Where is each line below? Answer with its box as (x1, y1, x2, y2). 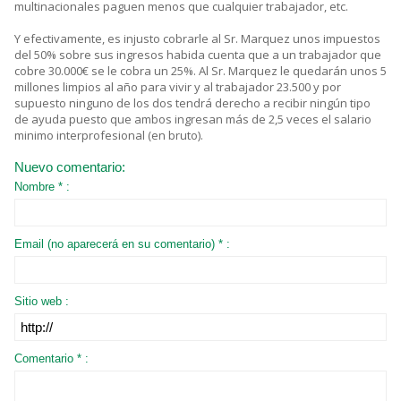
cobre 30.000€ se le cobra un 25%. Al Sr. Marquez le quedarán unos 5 (14, 62, 387, 79)
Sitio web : (14, 294, 69, 308)
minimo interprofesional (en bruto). (14, 126, 203, 143)
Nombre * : (14, 179, 70, 193)
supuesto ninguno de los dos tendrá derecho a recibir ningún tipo (14, 94, 371, 111)
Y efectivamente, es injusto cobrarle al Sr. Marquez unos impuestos (14, 30, 380, 47)
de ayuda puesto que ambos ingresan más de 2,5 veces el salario (14, 110, 371, 127)
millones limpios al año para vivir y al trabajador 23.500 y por (14, 78, 341, 95)
